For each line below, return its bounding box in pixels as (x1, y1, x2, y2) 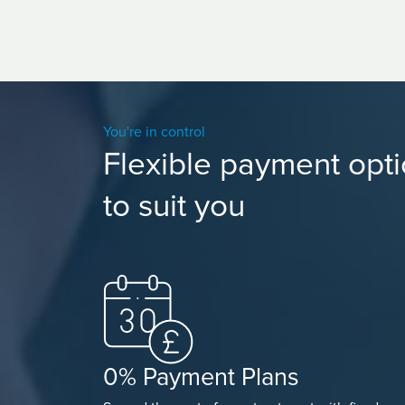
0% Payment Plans (103, 363, 299, 393)
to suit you (103, 187, 245, 226)
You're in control (103, 123, 205, 142)
